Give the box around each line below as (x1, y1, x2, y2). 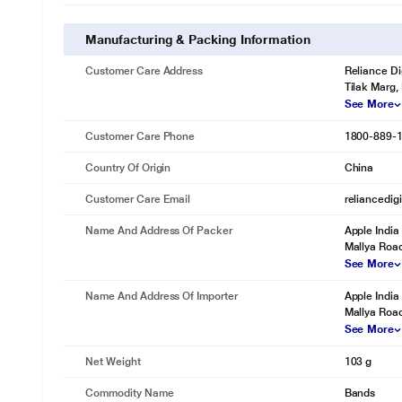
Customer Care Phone (85, 130, 196, 143)
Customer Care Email (85, 193, 191, 205)
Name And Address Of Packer (85, 224, 232, 237)
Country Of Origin (85, 162, 171, 174)
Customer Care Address (85, 65, 204, 77)
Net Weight (85, 355, 141, 368)
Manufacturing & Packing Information (85, 32, 310, 47)
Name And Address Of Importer (85, 290, 238, 302)
